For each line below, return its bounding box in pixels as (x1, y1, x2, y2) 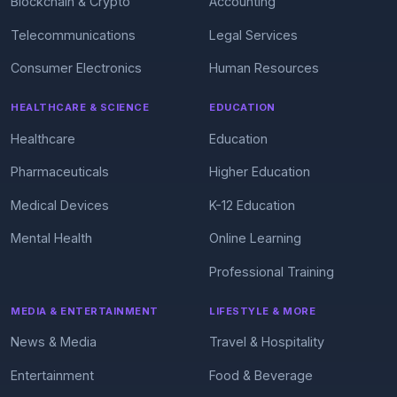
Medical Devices (11, 197, 109, 213)
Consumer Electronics (11, 60, 142, 75)
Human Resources (209, 60, 319, 75)
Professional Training (209, 263, 334, 279)
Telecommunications (11, 27, 136, 43)
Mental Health (11, 230, 92, 245)
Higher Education (209, 164, 310, 179)
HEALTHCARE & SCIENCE (11, 101, 149, 113)
